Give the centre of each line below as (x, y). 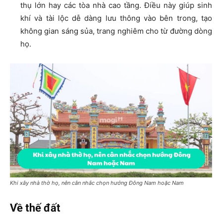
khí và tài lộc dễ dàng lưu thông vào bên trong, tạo (116, 18)
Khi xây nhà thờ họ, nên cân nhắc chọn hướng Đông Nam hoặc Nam (97, 183)
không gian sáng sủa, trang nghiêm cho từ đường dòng (116, 31)
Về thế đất (35, 208)
